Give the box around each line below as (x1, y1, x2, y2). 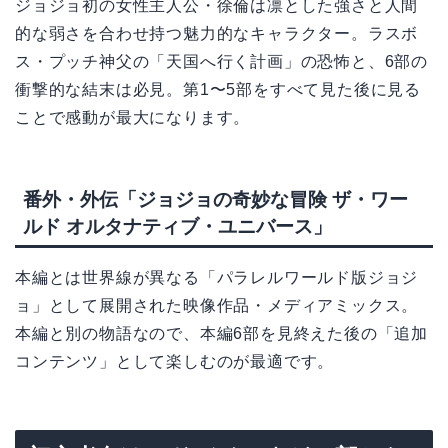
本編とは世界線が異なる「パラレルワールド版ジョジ (15, 269, 419, 287)
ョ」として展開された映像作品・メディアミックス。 (15, 297, 419, 315)
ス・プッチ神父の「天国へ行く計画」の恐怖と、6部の (15, 52, 428, 70)
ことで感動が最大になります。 (15, 108, 251, 126)
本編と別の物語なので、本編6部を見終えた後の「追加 (15, 325, 428, 343)
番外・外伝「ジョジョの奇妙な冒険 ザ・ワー (23, 189, 408, 211)
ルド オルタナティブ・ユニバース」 (23, 216, 332, 238)
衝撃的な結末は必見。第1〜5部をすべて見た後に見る (15, 80, 421, 98)
